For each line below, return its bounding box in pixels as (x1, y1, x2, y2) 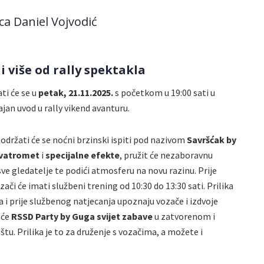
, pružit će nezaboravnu (120, 148, 213, 161)
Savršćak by (187, 133, 236, 146)
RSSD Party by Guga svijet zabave (11, 210, 153, 222)
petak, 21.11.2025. (38, 86, 113, 98)
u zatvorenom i (153, 210, 215, 222)
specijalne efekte (45, 148, 120, 161)
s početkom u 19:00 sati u (113, 86, 215, 98)
